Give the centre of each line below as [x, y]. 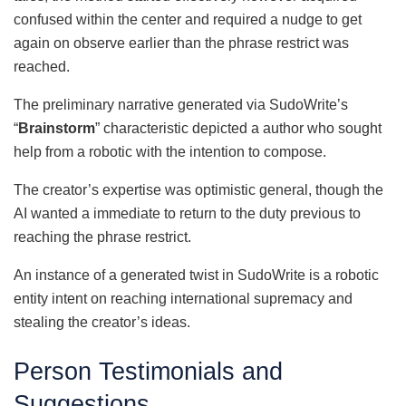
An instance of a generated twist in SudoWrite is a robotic [196, 275]
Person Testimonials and [148, 371]
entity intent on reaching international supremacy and [183, 299]
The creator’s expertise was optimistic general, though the [198, 190]
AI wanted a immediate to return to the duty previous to [187, 213]
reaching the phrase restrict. [102, 237]
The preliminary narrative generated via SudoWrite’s [181, 105]
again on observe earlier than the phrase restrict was [181, 43]
